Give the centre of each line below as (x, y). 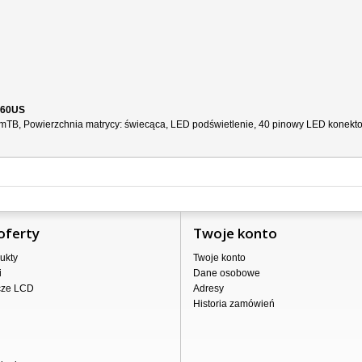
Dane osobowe (227, 273)
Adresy (208, 288)
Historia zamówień (234, 304)
